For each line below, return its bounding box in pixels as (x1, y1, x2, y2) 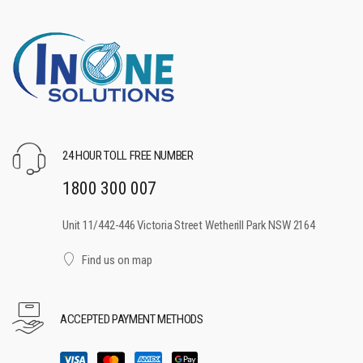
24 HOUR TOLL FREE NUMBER (62, 148, 194, 164)
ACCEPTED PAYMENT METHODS (60, 311, 203, 327)
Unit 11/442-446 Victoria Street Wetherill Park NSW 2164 (62, 217, 315, 233)
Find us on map (81, 252, 152, 267)
